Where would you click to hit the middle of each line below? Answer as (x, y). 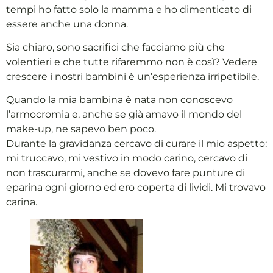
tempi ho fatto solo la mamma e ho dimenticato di (129, 9)
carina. (22, 202)
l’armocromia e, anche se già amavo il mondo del (124, 115)
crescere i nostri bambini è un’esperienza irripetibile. (133, 76)
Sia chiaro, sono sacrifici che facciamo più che (115, 47)
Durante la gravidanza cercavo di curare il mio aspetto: (136, 144)
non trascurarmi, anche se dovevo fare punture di (126, 173)
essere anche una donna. (67, 24)
